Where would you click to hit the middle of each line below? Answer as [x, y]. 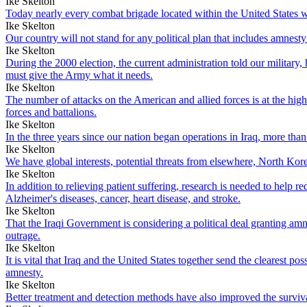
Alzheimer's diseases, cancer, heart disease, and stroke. [123, 198]
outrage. [23, 235]
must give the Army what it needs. [79, 75]
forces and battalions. [51, 112]
